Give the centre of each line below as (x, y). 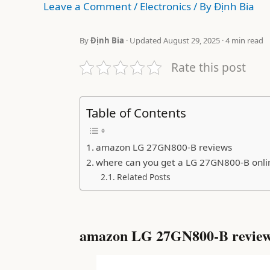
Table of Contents (136, 112)
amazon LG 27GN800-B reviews (164, 147)
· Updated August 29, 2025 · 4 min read (194, 40)
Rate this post (209, 67)
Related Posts (143, 177)
